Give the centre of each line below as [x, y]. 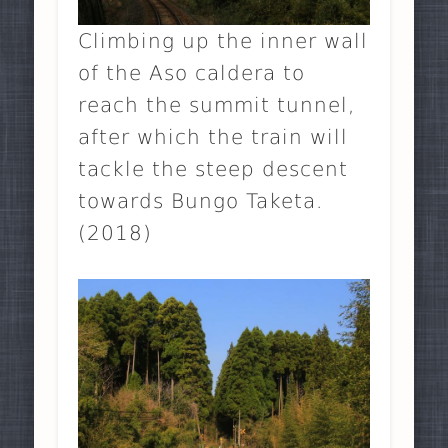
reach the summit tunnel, [217, 105]
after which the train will [213, 137]
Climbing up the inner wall [223, 41]
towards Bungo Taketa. [201, 201]
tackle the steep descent [213, 169]
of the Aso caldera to [192, 73]
